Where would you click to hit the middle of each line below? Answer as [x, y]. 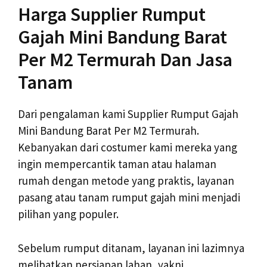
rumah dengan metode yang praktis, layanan [126, 181]
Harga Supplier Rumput [112, 15]
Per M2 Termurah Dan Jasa [125, 60]
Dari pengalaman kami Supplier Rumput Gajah [128, 114]
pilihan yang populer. [68, 214]
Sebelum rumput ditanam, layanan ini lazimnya [131, 248]
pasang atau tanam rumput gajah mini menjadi [129, 198]
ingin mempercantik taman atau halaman [117, 164]
